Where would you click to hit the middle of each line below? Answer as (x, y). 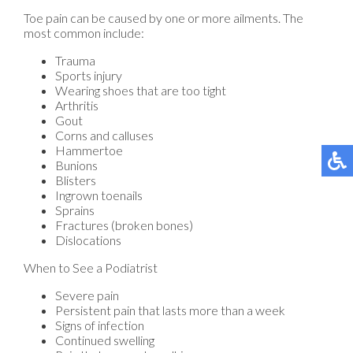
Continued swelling (105, 340)
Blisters (76, 180)
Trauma (75, 60)
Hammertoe (89, 150)
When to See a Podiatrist (91, 267)
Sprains (75, 210)
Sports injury (89, 75)
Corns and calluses (104, 135)
